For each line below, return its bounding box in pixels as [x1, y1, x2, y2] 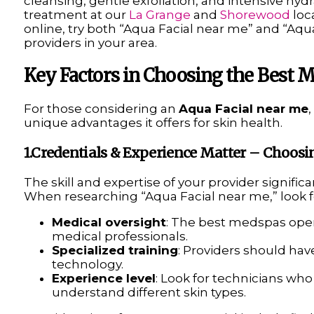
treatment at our [23, 7, 129, 22]
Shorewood [219, 7, 290, 22]
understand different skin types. [51, 285, 246, 299]
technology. [51, 257, 123, 271]
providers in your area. [23, 35, 157, 50]
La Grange [128, 7, 191, 22]
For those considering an [23, 102, 179, 116]
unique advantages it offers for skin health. [23, 116, 282, 130]
